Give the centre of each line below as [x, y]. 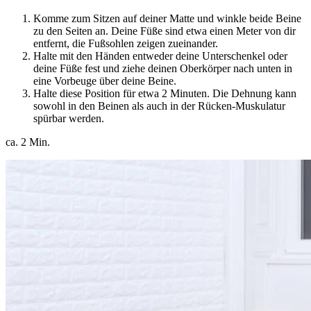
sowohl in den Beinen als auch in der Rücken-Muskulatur [159, 106]
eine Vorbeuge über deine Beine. [105, 81]
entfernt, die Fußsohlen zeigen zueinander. [126, 44]
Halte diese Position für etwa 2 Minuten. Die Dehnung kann [165, 94]
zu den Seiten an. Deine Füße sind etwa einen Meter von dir [165, 31]
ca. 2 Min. [28, 142]
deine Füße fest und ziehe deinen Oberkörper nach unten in [163, 69]
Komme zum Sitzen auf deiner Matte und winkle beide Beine [167, 19]
